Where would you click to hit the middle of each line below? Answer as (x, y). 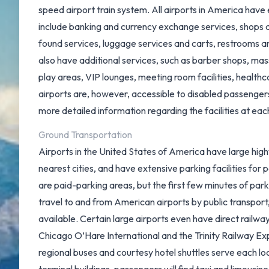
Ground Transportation (85, 134)
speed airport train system (93, 10)
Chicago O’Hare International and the (116, 235)
